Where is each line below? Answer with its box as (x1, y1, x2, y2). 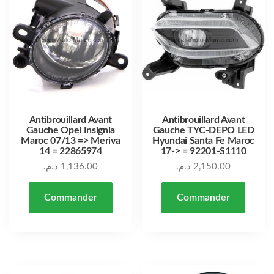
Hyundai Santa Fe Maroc (152, 136, 255, 146)
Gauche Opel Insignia (26, 125, 116, 136)
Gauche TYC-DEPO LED (152, 125, 254, 136)
